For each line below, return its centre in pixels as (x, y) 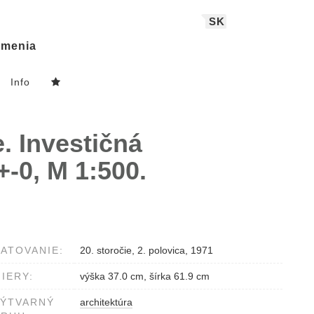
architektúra (106, 302)
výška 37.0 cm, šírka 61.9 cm (145, 277)
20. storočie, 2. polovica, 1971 (146, 251)
